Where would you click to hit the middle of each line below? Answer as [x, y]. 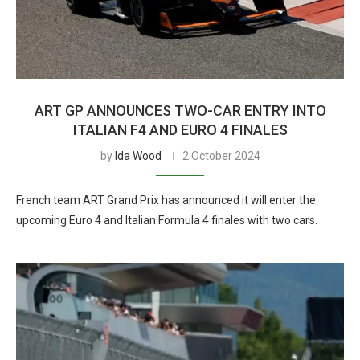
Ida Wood [138, 156]
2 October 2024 [221, 156]
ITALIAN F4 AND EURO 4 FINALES [180, 130]
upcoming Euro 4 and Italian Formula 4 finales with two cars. [167, 220]
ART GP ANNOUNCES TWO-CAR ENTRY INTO [180, 110]
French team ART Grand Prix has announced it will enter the [166, 200]
